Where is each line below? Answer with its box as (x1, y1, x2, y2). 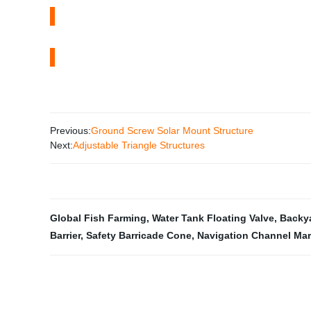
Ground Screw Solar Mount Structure (91, 125, 253, 136)
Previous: (50, 125, 91, 136)
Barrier (50, 230, 81, 241)
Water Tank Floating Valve (152, 212, 274, 224)
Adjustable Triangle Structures (73, 140, 205, 151)
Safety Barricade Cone (86, 230, 192, 241)
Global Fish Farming (50, 212, 146, 224)
